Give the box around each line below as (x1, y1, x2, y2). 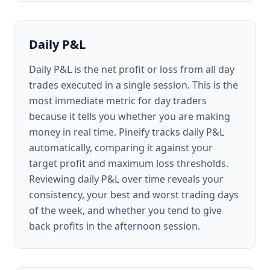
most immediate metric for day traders (29, 94, 207, 107)
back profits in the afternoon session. (29, 219, 200, 233)
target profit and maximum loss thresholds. (29, 157, 228, 170)
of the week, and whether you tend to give (29, 204, 222, 217)
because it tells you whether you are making (29, 110, 230, 123)
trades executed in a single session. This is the (29, 78, 238, 92)
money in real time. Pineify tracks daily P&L (29, 125, 224, 139)
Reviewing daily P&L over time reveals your (29, 172, 224, 186)
